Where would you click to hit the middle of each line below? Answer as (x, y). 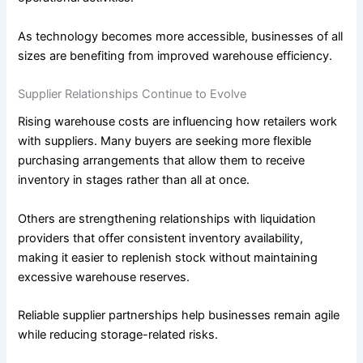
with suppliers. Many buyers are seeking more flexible (165, 141)
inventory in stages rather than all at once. (134, 180)
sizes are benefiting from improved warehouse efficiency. (175, 56)
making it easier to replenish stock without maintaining (168, 257)
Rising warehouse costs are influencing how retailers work (178, 122)
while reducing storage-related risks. (118, 334)
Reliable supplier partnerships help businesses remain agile (179, 315)
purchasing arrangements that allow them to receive (162, 161)
